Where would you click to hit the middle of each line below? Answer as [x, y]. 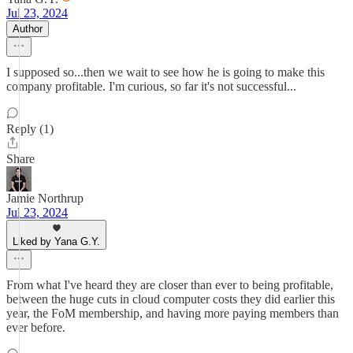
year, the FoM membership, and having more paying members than [173, 313]
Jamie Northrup [45, 198]
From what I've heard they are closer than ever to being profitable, [170, 285]
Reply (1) [30, 129]
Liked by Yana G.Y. [56, 242]
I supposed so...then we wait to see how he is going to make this [165, 72]
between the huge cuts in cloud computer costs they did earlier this [171, 299]
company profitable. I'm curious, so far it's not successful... [151, 86]
